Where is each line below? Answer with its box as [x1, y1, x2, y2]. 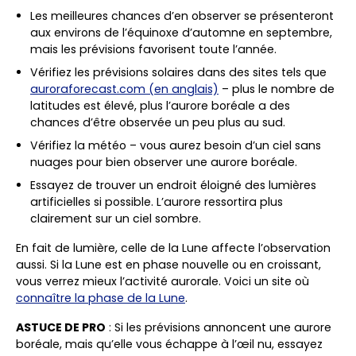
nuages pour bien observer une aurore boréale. [30, 154, 297, 171]
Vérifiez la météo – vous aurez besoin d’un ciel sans [30, 137, 321, 154]
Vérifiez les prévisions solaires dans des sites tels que [30, 64, 327, 81]
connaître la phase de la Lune [16, 290, 185, 307]
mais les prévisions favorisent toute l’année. [30, 41, 280, 58]
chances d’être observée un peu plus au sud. [30, 114, 288, 131]
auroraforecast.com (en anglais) [30, 81, 219, 98]
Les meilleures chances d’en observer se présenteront [30, 8, 334, 25]
